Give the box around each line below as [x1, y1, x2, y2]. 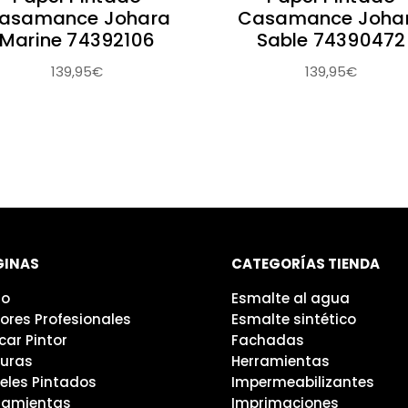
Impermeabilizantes [230, 372, 374, 392]
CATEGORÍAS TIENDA [230, 253, 380, 273]
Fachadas [230, 330, 304, 350]
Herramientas [230, 351, 330, 371]
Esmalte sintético [230, 309, 356, 329]
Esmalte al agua [230, 288, 350, 308]
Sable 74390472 [256, 26, 406, 53]
